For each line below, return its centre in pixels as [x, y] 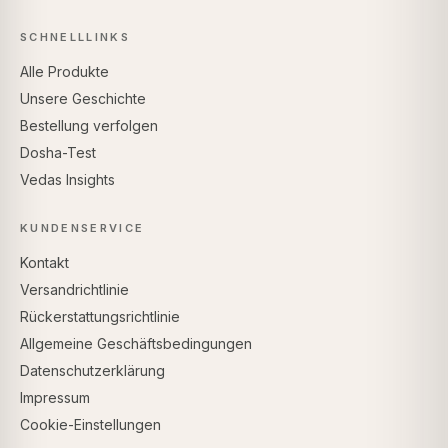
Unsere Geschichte [83, 98]
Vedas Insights [67, 179]
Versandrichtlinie [74, 289]
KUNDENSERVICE [82, 227]
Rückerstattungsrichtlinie [100, 316]
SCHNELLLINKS [75, 36]
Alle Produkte [64, 71]
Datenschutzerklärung [92, 370]
